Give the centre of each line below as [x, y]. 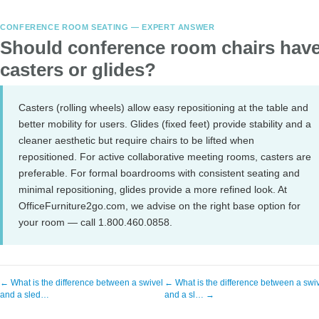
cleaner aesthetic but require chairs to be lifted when [136, 140]
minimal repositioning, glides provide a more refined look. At [153, 189]
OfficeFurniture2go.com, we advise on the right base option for [159, 206]
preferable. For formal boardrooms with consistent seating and [159, 173]
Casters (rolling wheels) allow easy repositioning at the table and [163, 108]
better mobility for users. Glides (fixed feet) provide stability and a [165, 124]
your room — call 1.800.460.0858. [95, 222]
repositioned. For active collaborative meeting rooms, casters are [165, 157]
